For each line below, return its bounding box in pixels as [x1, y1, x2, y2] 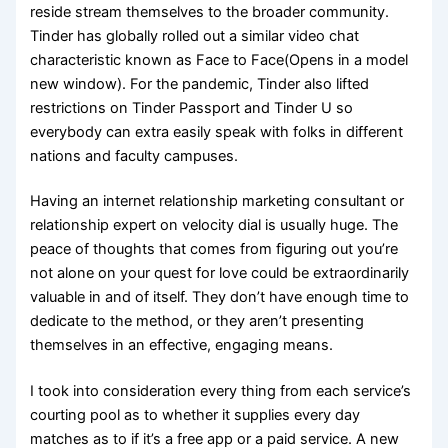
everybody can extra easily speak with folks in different [30, 122, 404, 141]
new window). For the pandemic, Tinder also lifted [30, 74, 370, 93]
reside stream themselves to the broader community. [30, 2, 390, 21]
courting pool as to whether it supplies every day [30, 406, 361, 425]
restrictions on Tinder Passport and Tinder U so [30, 98, 354, 117]
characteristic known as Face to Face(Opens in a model [30, 50, 409, 69]
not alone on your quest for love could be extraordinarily [30, 264, 410, 283]
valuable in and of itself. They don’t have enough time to [30, 288, 410, 307]
